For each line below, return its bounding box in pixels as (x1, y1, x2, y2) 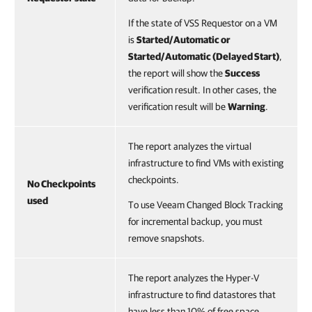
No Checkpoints (27, 178, 95, 189)
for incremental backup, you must (128, 216, 263, 227)
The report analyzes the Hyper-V (128, 272, 259, 283)
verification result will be (128, 101, 228, 112)
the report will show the (128, 68, 225, 79)
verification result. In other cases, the (128, 84, 276, 95)
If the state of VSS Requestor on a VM (128, 17, 277, 29)
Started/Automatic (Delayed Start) (128, 51, 279, 62)
